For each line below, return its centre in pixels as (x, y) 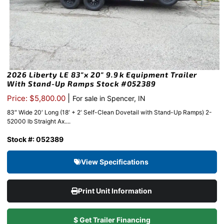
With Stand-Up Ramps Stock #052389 (81, 84)
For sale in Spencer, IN (109, 98)
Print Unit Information (115, 191)
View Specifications (115, 162)
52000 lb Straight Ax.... (39, 121)
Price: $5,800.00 (37, 98)
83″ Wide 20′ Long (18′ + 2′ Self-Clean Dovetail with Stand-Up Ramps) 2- (109, 112)
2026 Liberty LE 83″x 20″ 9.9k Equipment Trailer (102, 75)
